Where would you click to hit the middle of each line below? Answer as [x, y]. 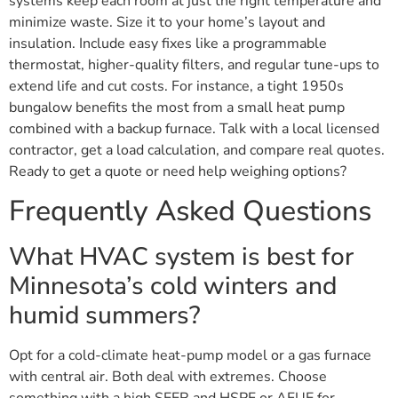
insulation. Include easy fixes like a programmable [168, 44]
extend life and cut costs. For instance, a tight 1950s [176, 87]
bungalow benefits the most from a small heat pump [177, 108]
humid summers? [105, 316]
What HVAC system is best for [181, 257]
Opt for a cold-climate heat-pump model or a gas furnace [190, 356]
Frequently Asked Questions [190, 211]
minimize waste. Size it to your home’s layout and [167, 23]
